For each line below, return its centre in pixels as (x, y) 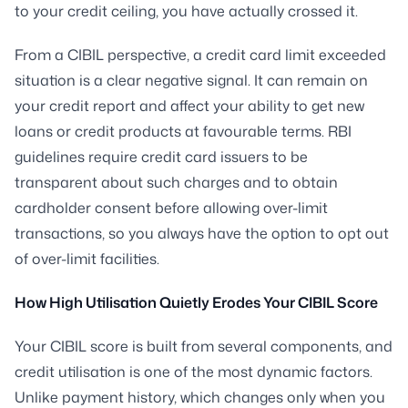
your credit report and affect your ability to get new (189, 105)
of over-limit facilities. (87, 258)
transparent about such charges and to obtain (176, 182)
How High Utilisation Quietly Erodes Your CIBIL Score (196, 302)
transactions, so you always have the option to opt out (202, 233)
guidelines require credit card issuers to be (161, 156)
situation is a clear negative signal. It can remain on (191, 80)
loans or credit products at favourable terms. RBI (183, 131)
